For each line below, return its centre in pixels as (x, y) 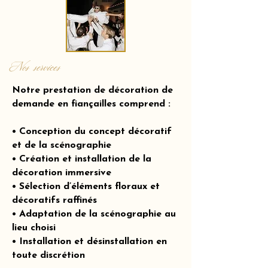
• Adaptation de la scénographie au (94, 214)
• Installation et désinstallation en (89, 242)
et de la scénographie (62, 145)
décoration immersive (62, 173)
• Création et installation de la (82, 159)
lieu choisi (34, 228)
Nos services (36, 68)
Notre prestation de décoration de (92, 90)
